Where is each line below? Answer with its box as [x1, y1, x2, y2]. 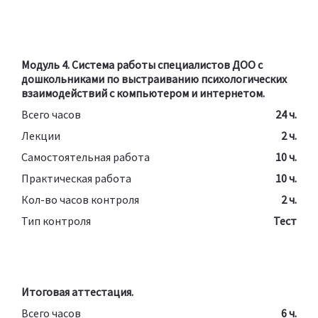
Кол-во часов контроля [21, 192, 139, 207]
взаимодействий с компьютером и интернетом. [21, 85, 265, 100]
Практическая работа [21, 170, 131, 185]
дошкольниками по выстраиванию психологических [21, 71, 287, 86]
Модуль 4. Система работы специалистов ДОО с [21, 57, 263, 72]
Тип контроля [21, 213, 91, 228]
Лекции [21, 128, 60, 143]
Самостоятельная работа [21, 149, 150, 164]
